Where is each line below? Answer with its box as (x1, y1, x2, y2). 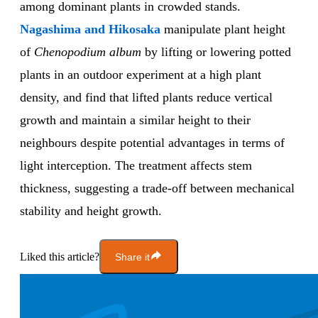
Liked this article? (20, 250, 99, 263)
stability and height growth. (20, 204, 162, 219)
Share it (115, 251, 150, 263)
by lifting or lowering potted (141, 45, 291, 60)
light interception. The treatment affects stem (20, 158, 252, 173)
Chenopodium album (34, 45, 141, 60)
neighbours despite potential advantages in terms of (20, 136, 285, 150)
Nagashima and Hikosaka (20, 22, 164, 37)
